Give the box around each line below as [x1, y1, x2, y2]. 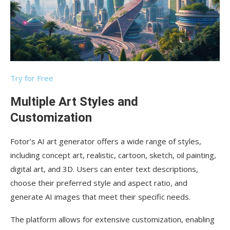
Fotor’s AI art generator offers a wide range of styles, [10, 136, 201, 146]
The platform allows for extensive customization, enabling [10, 214, 215, 224]
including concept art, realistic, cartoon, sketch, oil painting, [10, 149, 216, 160]
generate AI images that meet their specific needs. [10, 191, 190, 202]
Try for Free [10, 72, 53, 83]
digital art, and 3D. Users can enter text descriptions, [10, 163, 198, 174]
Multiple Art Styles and [10, 94, 138, 109]
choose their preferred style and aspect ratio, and [10, 177, 187, 188]
